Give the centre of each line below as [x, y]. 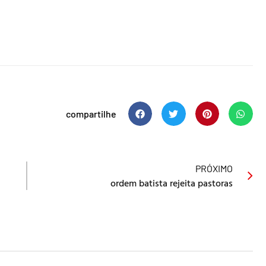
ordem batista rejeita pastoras [171, 183]
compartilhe [91, 113]
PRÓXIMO [214, 168]
